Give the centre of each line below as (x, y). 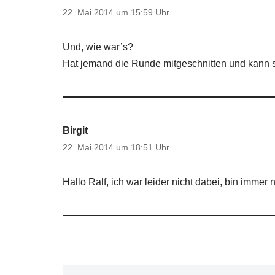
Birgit (75, 130)
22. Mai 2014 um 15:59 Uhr (116, 12)
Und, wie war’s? (98, 47)
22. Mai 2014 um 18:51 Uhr (116, 147)
